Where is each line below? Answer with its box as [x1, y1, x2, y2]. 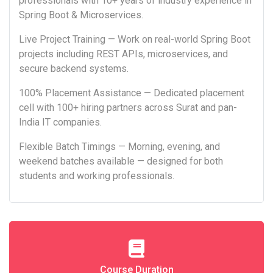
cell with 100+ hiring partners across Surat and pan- [19, 102, 237, 114]
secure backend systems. [19, 63, 129, 75]
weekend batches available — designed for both [19, 155, 223, 168]
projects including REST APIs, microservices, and [19, 48, 228, 60]
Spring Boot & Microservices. [19, 9, 143, 21]
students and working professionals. [19, 170, 174, 182]
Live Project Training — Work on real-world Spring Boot [19, 34, 250, 46]
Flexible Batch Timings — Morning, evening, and [19, 141, 220, 153]
